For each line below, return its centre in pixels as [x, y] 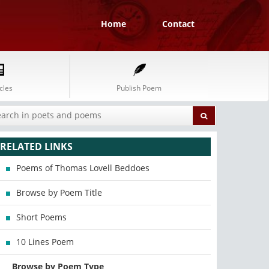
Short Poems [42, 217]
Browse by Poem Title [59, 192]
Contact [178, 24]
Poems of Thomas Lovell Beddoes [83, 168]
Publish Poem [139, 88]
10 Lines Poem [45, 242]
